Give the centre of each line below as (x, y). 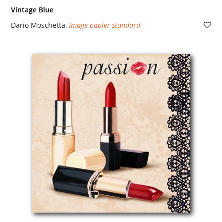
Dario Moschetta (38, 25)
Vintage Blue (32, 10)
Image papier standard (104, 25)
